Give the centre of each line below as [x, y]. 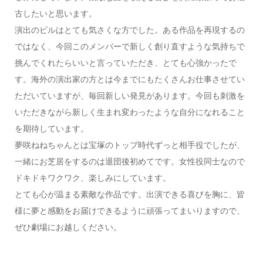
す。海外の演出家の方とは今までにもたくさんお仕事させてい [129, 79]
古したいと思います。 [55, 13]
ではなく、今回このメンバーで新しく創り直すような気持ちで [129, 46]
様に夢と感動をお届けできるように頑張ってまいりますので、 [129, 210]
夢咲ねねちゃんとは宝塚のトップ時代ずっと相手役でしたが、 [129, 144]
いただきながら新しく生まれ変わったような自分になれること [129, 112]
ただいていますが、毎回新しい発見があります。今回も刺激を [129, 95]
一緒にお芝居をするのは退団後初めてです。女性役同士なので [129, 161]
